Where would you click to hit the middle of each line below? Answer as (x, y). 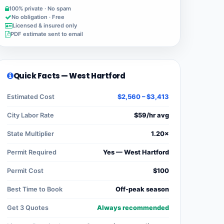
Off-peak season (142, 189)
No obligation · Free (38, 17)
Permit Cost (25, 171)
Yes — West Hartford (136, 152)
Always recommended (133, 208)
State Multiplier (30, 134)
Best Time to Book (35, 189)
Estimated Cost (31, 97)
